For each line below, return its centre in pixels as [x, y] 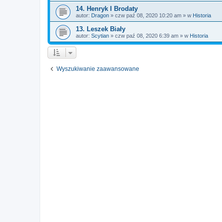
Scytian [100, 36]
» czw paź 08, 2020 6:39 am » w [149, 36]
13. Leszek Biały [101, 29]
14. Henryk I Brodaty [107, 9]
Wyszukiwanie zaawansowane [98, 69]
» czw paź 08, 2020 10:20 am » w [151, 15]
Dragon [100, 15]
